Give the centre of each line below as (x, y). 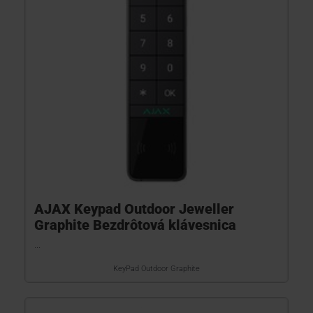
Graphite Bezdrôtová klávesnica (135, 225)
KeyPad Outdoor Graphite (156, 269)
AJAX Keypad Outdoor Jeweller (134, 209)
